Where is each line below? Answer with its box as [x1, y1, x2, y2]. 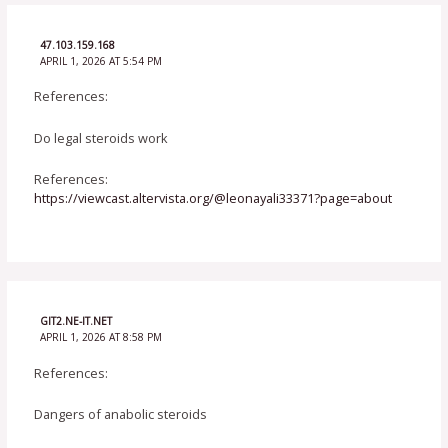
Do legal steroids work [34, 128, 169, 147]
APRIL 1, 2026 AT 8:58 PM [39, 330, 162, 345]
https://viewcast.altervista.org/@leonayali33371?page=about [34, 188, 393, 207]
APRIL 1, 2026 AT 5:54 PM [39, 53, 162, 68]
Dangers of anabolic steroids [34, 404, 208, 423]
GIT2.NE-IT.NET [39, 314, 112, 329]
